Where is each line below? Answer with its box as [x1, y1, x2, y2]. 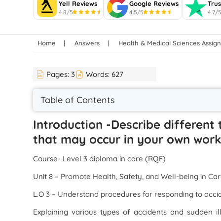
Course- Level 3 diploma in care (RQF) [33, 154, 166, 163]
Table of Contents [40, 94, 115, 106]
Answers [74, 39, 100, 47]
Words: [86, 70, 112, 79]
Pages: [46, 70, 72, 79]
